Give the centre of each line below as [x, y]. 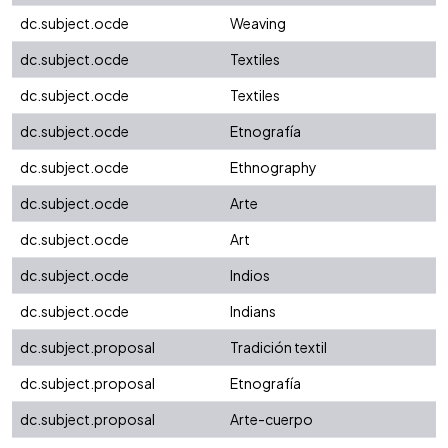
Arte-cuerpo [271, 419]
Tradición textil [278, 347]
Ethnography [273, 167]
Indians [253, 311]
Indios [250, 275]
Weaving [258, 23]
